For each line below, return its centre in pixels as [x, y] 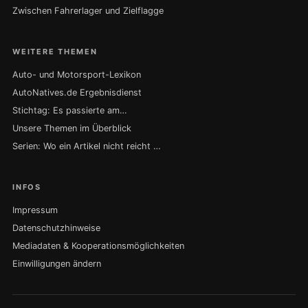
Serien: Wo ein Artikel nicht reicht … [87, 146]
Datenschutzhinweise [56, 228]
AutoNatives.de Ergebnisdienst [77, 93]
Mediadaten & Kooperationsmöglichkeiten [98, 246]
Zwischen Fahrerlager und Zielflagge [88, 11]
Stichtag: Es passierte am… [70, 111]
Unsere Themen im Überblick [72, 129]
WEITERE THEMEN [55, 52]
